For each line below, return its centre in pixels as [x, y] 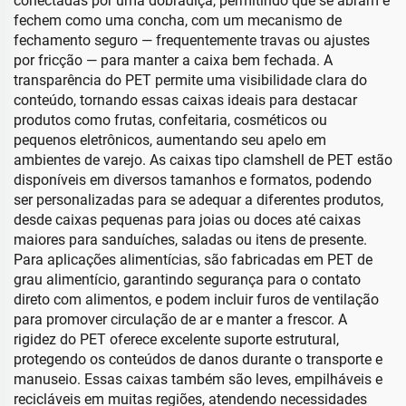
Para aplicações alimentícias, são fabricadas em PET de [193, 260]
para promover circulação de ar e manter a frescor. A [180, 319]
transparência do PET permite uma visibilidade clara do [190, 80]
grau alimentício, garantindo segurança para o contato [187, 280]
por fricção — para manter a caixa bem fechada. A [173, 60]
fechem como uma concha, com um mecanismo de [178, 20]
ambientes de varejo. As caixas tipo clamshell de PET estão [203, 160]
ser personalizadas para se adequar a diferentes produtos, [198, 200]
